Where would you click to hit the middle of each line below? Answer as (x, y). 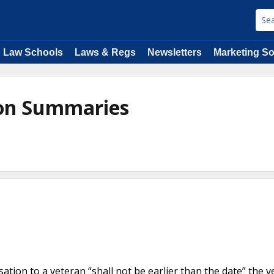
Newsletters (175, 52)
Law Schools (33, 52)
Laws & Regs (105, 52)
